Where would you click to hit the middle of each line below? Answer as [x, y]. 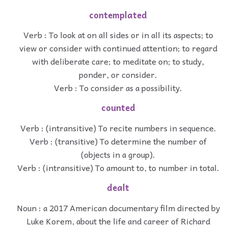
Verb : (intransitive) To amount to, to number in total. [118, 167]
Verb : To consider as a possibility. [118, 88]
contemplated [118, 15]
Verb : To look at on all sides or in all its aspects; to [118, 35]
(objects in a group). [118, 154]
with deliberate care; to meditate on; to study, [118, 61]
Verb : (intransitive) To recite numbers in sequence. [118, 128]
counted [118, 108]
